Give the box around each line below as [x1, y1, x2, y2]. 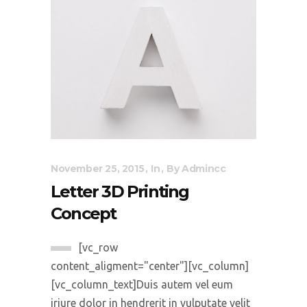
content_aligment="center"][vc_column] [51, 259, 249, 272]
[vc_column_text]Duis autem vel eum [51, 278, 233, 291]
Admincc [182, 162, 226, 175]
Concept [51, 203, 116, 223]
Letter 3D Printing [51, 181, 189, 201]
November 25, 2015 [51, 162, 145, 175]
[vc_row [78, 241, 118, 254]
